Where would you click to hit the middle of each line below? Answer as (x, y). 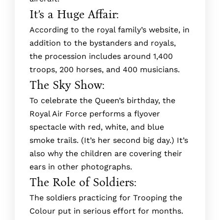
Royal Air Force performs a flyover (95, 114)
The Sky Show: (67, 85)
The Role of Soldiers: (83, 182)
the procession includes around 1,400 (101, 56)
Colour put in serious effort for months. (106, 211)
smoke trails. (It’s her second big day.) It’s (109, 140)
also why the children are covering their (106, 153)
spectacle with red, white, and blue (97, 127)
